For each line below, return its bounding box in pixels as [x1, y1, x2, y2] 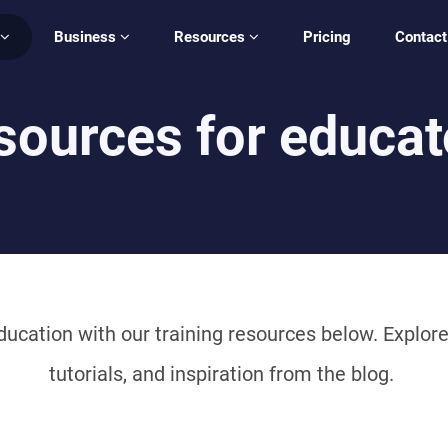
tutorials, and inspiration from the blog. [49, 361, 399, 386]
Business [54, 27, 120, 46]
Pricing [303, 27, 351, 46]
